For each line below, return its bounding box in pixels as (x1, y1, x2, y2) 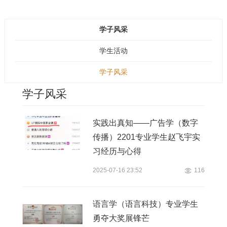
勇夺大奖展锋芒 (92, 214, 149, 222)
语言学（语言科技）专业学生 (92, 200, 198, 208)
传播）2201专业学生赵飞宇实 (92, 133, 200, 141)
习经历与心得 (92, 147, 141, 156)
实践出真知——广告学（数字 (92, 119, 198, 127)
